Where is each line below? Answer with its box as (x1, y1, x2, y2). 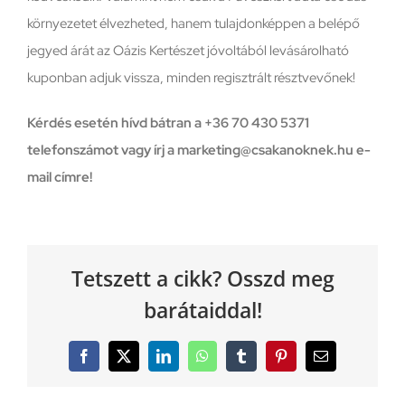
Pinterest (279, 354, 329, 370)
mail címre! (27, 167, 92, 186)
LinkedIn (162, 354, 215, 370)
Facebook (82, 354, 139, 370)
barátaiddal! (143, 295, 262, 325)
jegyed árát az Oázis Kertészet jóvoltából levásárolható (27, 41, 349, 60)
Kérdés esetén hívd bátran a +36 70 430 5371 (27, 113, 309, 132)
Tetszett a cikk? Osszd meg (71, 263, 334, 293)
